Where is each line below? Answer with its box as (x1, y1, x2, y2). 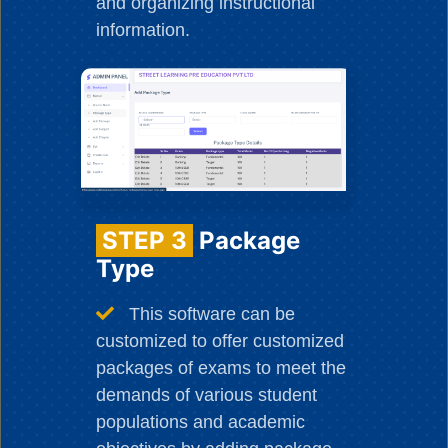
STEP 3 (102, 225, 188, 255)
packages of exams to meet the (96, 357, 347, 378)
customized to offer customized (96, 330, 345, 351)
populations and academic (96, 411, 306, 432)
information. (96, 20, 191, 41)
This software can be (124, 303, 296, 324)
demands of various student (96, 384, 318, 405)
